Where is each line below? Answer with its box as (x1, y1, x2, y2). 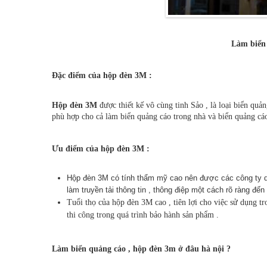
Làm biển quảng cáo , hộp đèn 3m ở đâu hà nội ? (52, 244, 231, 254)
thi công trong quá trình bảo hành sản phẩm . (67, 210, 219, 220)
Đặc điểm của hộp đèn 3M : (52, 71, 152, 80)
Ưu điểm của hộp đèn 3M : (52, 144, 150, 153)
